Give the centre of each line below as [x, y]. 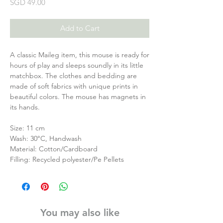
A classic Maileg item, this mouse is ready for [80, 55]
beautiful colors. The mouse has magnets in [78, 97]
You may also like [80, 213]
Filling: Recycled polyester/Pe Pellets [67, 160]
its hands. [25, 107]
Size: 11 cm [27, 128]
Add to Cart [80, 28]
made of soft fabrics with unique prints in [74, 86]
